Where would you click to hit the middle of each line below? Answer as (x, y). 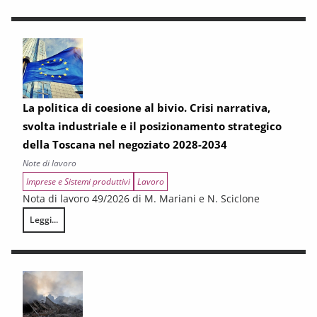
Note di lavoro (50, 163)
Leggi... (44, 220)
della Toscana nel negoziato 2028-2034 (125, 144)
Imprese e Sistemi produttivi (78, 181)
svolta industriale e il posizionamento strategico (152, 126)
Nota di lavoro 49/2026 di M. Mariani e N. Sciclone (141, 198)
